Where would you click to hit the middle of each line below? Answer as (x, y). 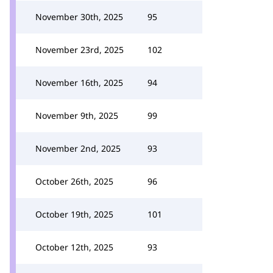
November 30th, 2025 (79, 17)
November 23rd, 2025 (80, 50)
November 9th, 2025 (77, 115)
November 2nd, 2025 (78, 148)
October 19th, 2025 (74, 214)
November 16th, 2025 (79, 83)
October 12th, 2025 (74, 247)
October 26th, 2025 (74, 181)
